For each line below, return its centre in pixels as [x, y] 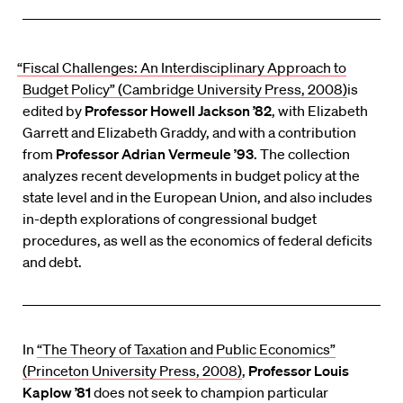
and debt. [52, 262]
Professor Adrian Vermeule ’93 [155, 154]
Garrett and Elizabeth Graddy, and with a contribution [189, 133]
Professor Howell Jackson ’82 [178, 111]
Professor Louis [299, 371]
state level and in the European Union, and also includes [197, 197]
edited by [54, 111]
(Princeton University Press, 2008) [132, 371]
